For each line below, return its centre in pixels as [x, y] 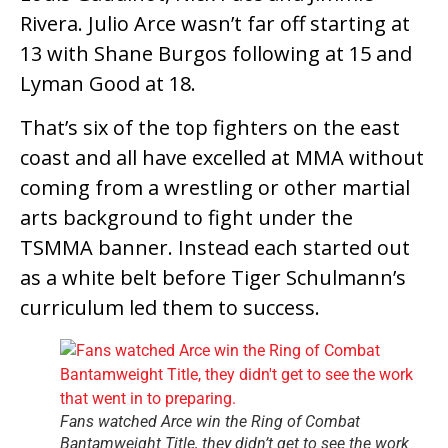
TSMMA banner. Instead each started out [215, 248]
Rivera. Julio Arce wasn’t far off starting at [215, 23]
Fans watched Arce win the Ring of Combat [210, 422]
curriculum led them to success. [170, 308]
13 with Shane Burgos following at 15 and [216, 53]
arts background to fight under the [186, 218]
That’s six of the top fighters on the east [210, 128]
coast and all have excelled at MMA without [222, 158]
